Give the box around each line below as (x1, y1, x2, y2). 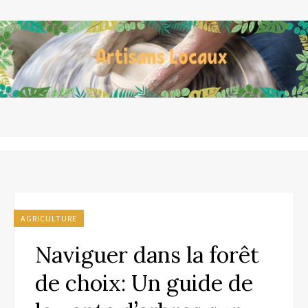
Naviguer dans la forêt (35, 241, 259, 269)
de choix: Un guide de (35, 269, 253, 297)
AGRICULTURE (21, 213, 77, 223)
